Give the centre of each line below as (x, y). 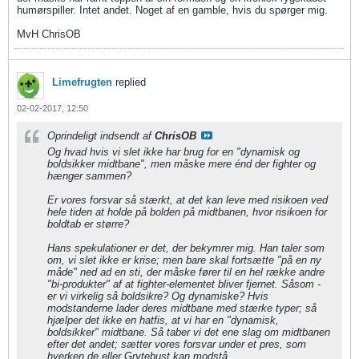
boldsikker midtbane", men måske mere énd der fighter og (182, 164)
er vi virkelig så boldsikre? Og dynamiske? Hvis (158, 296)
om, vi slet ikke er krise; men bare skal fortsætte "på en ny (184, 260)
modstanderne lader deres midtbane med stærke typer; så (182, 308)
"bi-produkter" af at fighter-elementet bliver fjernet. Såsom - (184, 284)
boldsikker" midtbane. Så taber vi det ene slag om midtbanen (189, 332)
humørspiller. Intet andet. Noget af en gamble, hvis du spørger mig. (172, 10)
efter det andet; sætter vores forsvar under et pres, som (177, 344)
